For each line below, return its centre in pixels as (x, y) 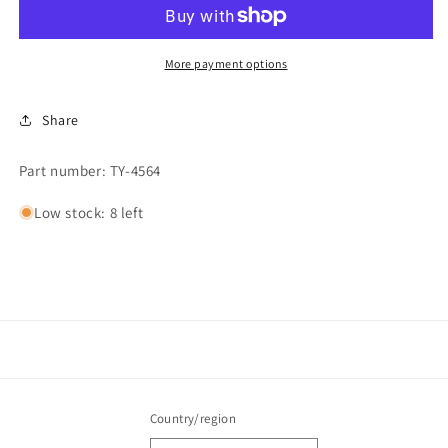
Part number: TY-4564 (90, 171)
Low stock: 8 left (89, 213)
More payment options (226, 64)
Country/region (193, 419)
